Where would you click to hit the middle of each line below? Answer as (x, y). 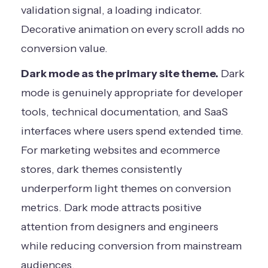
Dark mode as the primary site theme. (120, 73)
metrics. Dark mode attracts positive (111, 207)
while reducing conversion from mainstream (131, 246)
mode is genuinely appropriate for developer (132, 92)
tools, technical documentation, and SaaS (124, 112)
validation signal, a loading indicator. (112, 10)
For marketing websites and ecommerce (121, 150)
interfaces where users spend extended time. (132, 131)
